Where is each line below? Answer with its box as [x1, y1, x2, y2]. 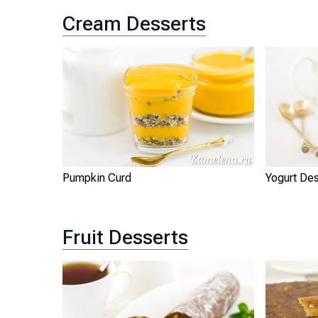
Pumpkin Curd [62, 171, 131, 185]
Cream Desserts [62, 12, 206, 36]
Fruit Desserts [62, 226, 188, 250]
